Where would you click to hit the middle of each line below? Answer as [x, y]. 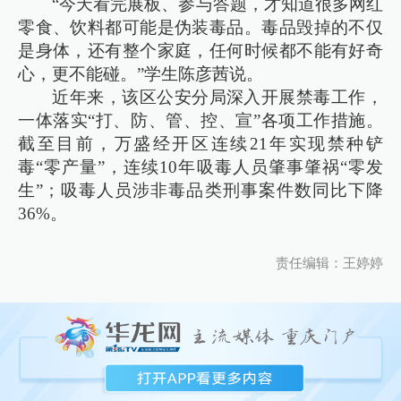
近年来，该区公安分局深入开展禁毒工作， [218, 97]
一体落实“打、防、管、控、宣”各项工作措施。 [200, 120]
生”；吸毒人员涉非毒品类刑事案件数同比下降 [200, 190]
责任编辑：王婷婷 [329, 264]
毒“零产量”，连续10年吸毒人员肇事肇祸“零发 [200, 166]
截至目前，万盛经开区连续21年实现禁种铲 [200, 143]
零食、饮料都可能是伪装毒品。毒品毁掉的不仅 [200, 27]
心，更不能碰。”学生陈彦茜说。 [141, 73]
